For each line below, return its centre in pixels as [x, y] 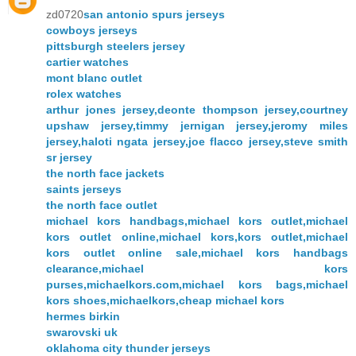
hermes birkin [83, 316]
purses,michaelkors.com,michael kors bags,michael [197, 284]
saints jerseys [84, 189]
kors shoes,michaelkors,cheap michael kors [165, 300]
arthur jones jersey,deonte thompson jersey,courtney [197, 109]
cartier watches [87, 62]
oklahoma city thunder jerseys [128, 348]
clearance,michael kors [197, 268]
